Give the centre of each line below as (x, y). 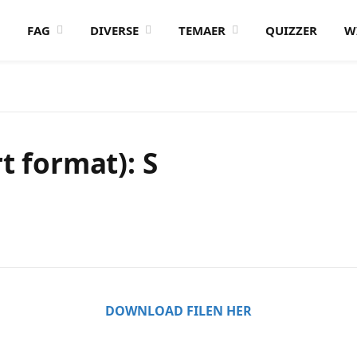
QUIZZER (291, 30)
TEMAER (202, 30)
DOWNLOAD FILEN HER (178, 311)
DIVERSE (114, 30)
